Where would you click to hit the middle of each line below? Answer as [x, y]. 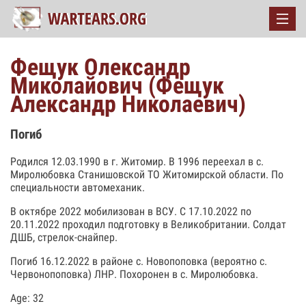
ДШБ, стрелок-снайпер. [64, 237]
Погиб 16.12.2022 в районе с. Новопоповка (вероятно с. [139, 261]
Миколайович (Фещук [117, 85]
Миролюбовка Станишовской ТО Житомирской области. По [147, 174]
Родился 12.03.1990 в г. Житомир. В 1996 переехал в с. [137, 161]
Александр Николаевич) [128, 104]
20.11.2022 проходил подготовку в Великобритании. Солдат [148, 224]
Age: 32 [27, 298]
